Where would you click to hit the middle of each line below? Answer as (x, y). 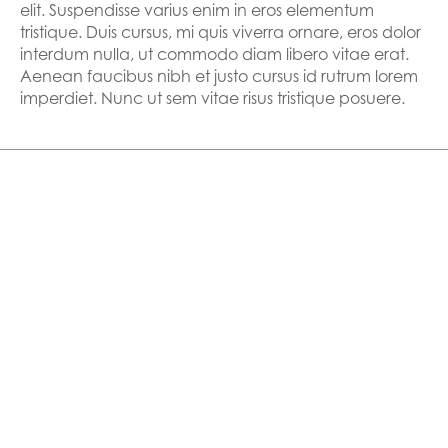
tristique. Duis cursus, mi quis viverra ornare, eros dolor (220, 32)
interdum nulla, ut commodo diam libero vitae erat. (214, 54)
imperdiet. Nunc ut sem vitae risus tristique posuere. (212, 98)
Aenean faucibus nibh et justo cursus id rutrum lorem (219, 76)
